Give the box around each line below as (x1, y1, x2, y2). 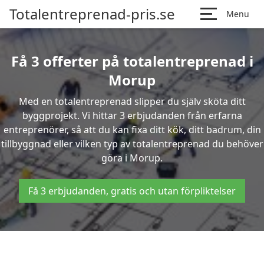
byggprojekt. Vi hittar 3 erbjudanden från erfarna (22, 109, 242, 122)
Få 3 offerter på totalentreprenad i (11, 51, 253, 71)
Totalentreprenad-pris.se (9, 4, 175, 24)
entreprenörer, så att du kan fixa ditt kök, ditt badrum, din (3, 123, 261, 136)
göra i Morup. (101, 151, 163, 164)
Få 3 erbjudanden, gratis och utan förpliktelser (28, 184, 236, 197)
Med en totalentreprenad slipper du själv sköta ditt (18, 95, 246, 108)
